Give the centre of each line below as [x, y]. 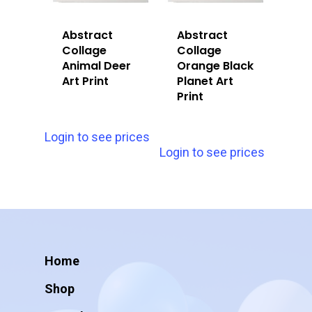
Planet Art [205, 81]
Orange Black [216, 66]
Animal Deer [96, 66]
